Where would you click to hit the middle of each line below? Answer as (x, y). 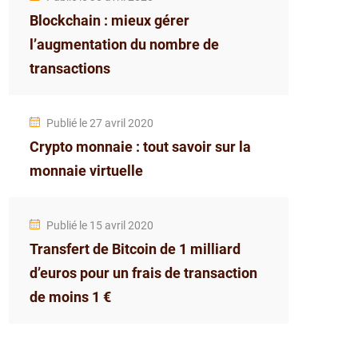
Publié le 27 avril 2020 (100, 123)
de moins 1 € (70, 297)
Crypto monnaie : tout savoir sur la (140, 147)
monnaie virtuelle (86, 171)
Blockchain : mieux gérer (109, 20)
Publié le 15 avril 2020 (100, 225)
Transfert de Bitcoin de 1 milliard (135, 249)
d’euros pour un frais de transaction (143, 273)
